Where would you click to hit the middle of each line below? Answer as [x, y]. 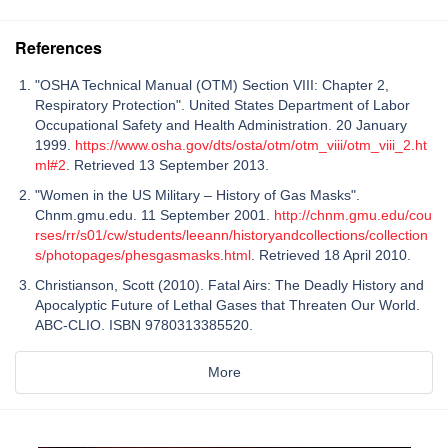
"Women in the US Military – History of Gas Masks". [197, 194]
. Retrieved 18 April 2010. [333, 254]
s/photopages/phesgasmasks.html [143, 254]
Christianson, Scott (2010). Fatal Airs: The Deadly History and [229, 284]
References [58, 47]
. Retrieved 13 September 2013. [169, 164]
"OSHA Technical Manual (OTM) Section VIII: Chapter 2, [212, 84]
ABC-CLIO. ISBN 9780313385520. [146, 324]
